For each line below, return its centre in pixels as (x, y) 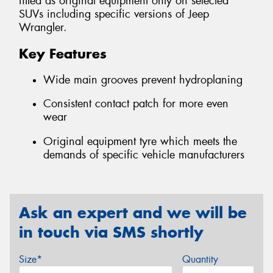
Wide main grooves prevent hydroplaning (143, 80)
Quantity (200, 259)
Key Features (63, 54)
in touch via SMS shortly (111, 232)
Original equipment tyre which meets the (140, 141)
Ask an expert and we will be (133, 213)
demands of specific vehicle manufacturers (144, 154)
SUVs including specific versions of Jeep (114, 14)
